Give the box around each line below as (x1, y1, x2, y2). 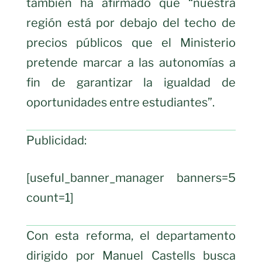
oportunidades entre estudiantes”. (26, 95, 215, 109)
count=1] (26, 190, 74, 205)
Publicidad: (26, 133, 87, 147)
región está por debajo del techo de (26, 15, 236, 30)
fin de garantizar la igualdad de (26, 75, 236, 89)
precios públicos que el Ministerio (26, 35, 236, 50)
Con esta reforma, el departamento (26, 228, 236, 243)
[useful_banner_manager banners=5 (26, 170, 236, 185)
